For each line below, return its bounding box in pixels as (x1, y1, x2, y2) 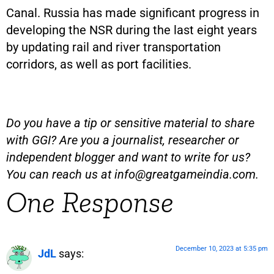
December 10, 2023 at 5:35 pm (176, 244, 268, 253)
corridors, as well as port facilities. (6, 56, 191, 72)
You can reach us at (6, 166, 114, 182)
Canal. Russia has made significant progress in (6, 5, 259, 20)
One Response (6, 184, 174, 220)
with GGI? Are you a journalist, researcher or (6, 132, 239, 147)
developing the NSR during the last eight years (6, 22, 257, 37)
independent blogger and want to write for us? (6, 149, 250, 165)
